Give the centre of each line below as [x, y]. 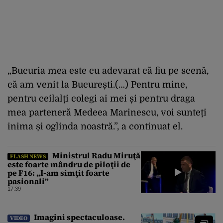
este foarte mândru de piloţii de [69, 164]
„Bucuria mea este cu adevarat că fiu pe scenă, [108, 70]
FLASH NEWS [28, 156]
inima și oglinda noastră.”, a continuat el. [95, 126]
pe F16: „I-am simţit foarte [58, 172]
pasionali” [28, 181]
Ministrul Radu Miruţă [96, 155]
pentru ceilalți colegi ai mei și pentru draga [101, 98]
